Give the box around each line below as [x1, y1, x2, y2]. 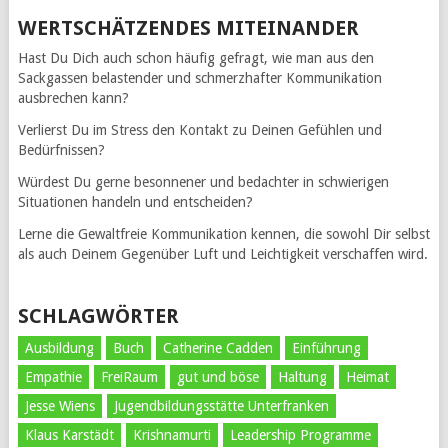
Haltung [277, 368, 327, 385]
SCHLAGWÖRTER [17, 303, 179, 328]
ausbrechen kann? [17, 89, 129, 106]
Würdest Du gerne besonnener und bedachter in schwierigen [17, 173, 389, 190]
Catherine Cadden [162, 339, 273, 356]
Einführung [291, 339, 361, 356]
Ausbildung [24, 339, 94, 356]
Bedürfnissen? [17, 141, 105, 158]
